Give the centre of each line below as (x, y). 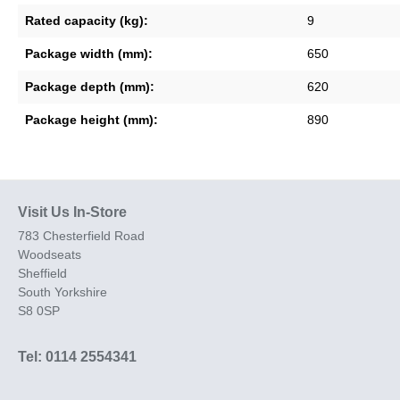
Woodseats (50, 254)
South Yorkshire (62, 292)
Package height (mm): (92, 119)
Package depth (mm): (90, 86)
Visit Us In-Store (72, 212)
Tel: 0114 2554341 (77, 356)
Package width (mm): (89, 53)
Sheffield (42, 273)
